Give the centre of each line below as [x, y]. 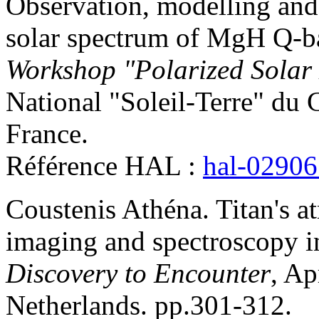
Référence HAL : [104, 166]
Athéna [162, 209]
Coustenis [61, 209]
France [43, 134]
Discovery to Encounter [138, 273]
